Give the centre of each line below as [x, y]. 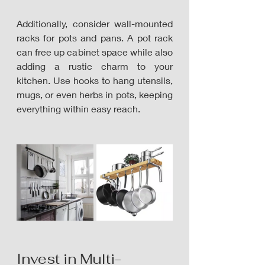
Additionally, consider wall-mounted [95, 23]
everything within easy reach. [80, 109]
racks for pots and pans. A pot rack [95, 38]
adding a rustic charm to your [95, 66]
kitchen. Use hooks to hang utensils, [95, 80]
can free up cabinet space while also [95, 52]
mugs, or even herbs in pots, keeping [95, 94]
